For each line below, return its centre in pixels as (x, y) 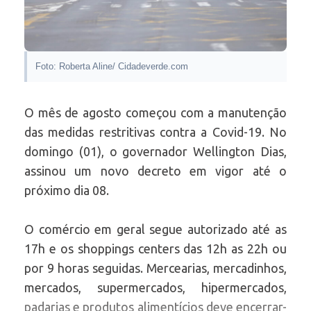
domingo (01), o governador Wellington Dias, (155, 152)
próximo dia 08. (67, 191)
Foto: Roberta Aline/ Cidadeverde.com (112, 67)
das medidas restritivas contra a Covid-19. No (155, 132)
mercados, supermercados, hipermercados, (155, 288)
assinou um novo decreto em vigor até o (155, 171)
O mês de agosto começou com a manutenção (155, 113)
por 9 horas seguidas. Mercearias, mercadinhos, (155, 268)
